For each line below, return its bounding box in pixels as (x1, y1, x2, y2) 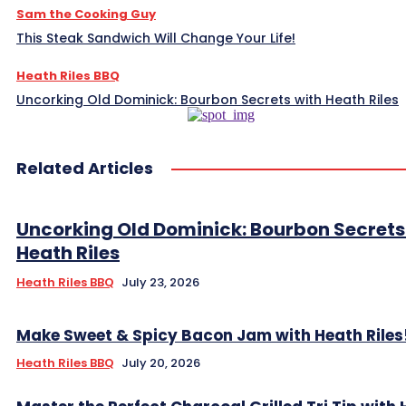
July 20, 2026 (121, 353, 200, 372)
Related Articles (16, 156, 153, 179)
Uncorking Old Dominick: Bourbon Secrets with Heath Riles (16, 90, 399, 109)
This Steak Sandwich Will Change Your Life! (16, 28, 295, 47)
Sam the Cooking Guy (16, 5, 156, 23)
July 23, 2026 (121, 273, 199, 291)
